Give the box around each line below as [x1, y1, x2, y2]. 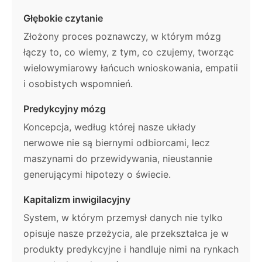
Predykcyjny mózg [23, 102, 106, 115]
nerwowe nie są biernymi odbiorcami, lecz [23, 136, 210, 149]
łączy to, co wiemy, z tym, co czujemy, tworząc [23, 46, 234, 58]
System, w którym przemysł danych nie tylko [23, 211, 223, 223]
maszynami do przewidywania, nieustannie [23, 152, 212, 164]
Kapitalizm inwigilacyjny [23, 193, 130, 205]
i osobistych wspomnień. [23, 77, 133, 89]
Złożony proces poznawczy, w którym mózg [23, 30, 221, 42]
